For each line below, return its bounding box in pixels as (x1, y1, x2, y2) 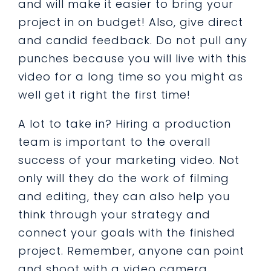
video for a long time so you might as (18, 69, 243, 84)
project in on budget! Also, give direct (18, 15, 243, 30)
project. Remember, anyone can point (18, 243, 244, 258)
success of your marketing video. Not (18, 152, 240, 168)
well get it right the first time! (18, 87, 191, 102)
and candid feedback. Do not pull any (18, 33, 247, 48)
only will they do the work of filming (18, 171, 229, 186)
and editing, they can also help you (18, 189, 230, 204)
